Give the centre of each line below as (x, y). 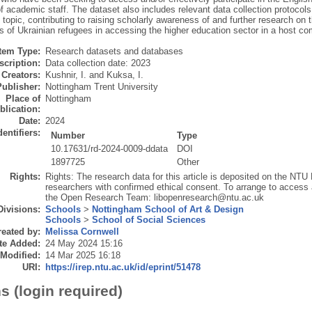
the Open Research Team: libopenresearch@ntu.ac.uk (154, 198)
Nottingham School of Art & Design (167, 210)
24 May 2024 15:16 (84, 244)
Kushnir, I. (65, 75)
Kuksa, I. (125, 75)
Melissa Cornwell (82, 232)
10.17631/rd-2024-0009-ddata (110, 149)
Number (68, 136)
